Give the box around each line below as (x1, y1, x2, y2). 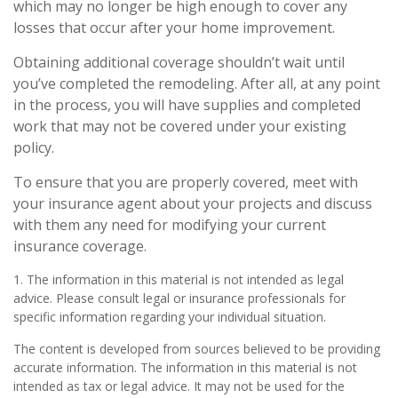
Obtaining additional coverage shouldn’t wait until (13, 52, 345, 72)
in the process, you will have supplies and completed (13, 95, 361, 115)
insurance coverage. (13, 236, 147, 256)
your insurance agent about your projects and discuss (13, 194, 372, 213)
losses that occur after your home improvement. (13, 18, 335, 37)
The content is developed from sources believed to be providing (13, 340, 380, 357)
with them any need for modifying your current (13, 215, 326, 235)
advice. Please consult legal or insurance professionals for (13, 290, 346, 306)
